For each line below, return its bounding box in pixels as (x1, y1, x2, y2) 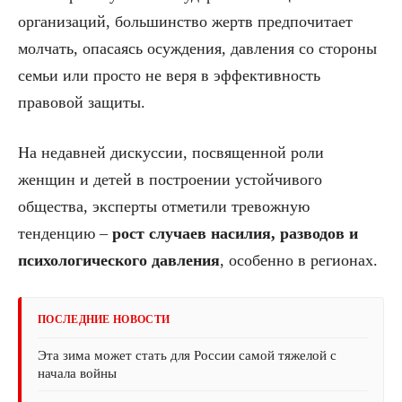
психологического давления (18, 251, 220, 270)
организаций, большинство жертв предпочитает (18, 13, 353, 31)
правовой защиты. (18, 93, 145, 112)
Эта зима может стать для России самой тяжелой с (38, 348, 336, 363)
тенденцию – (18, 224, 112, 243)
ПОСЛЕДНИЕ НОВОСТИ (38, 313, 170, 327)
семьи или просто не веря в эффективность (18, 66, 320, 85)
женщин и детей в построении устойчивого (18, 170, 322, 189)
